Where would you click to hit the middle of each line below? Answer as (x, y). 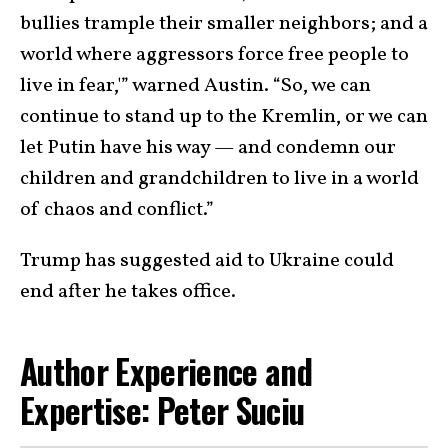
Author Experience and (166, 371)
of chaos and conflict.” (117, 210)
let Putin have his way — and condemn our (208, 148)
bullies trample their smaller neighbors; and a (224, 24)
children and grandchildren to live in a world (219, 179)
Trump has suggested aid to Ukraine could (207, 261)
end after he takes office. (128, 292)
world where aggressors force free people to (214, 55)
